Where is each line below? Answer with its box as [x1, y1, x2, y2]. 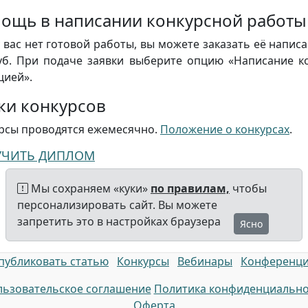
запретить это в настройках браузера [17, 214, 221, 229]
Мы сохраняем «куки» [28, 181, 151, 196]
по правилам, [151, 181, 230, 196]
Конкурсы [117, 254, 169, 269]
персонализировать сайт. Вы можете [17, 197, 217, 212]
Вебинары [177, 254, 232, 269]
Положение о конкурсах [160, 122, 289, 137]
